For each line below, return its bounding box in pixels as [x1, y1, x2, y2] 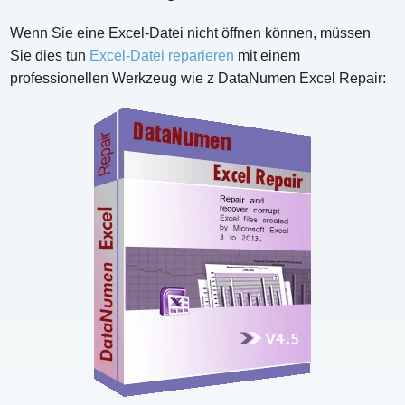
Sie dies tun [10, 47, 90, 63]
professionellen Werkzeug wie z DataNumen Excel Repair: [10, 70, 387, 86]
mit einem [234, 47, 301, 63]
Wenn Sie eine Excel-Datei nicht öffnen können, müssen [10, 24, 372, 41]
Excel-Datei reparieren [89, 47, 235, 63]
